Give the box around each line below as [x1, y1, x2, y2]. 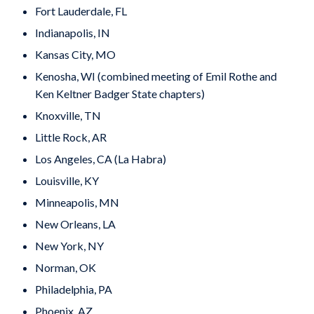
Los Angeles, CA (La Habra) [34, 151, 166, 165]
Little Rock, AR [34, 130, 107, 144]
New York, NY [34, 238, 104, 252]
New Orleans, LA [34, 217, 116, 231]
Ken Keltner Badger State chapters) [34, 86, 205, 100]
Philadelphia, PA [34, 282, 112, 296]
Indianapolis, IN [34, 25, 110, 39]
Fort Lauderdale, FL [34, 4, 127, 18]
